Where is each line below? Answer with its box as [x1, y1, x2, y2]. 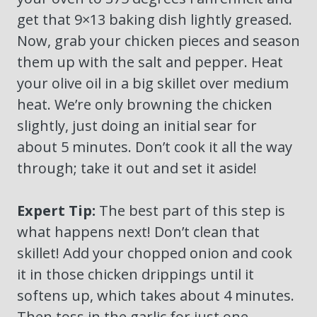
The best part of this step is [96, 201, 285, 221]
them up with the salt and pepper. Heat [17, 52, 283, 72]
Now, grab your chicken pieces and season [17, 31, 300, 51]
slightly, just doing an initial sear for [17, 116, 257, 136]
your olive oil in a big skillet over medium [17, 74, 289, 93]
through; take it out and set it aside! [17, 158, 257, 178]
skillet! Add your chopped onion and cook [17, 243, 292, 263]
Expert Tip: [17, 201, 96, 221]
